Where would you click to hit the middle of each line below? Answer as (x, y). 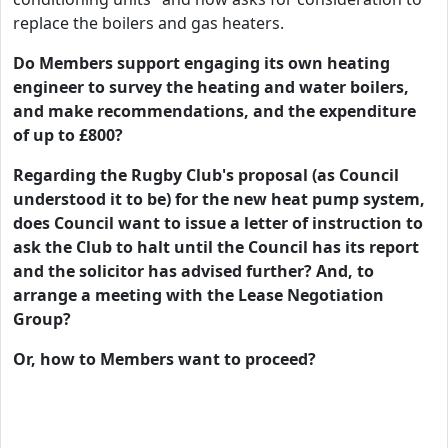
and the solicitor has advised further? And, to (193, 271)
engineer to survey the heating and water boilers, (211, 87)
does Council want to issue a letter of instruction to (218, 223)
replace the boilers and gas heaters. (150, 23)
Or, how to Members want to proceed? (164, 359)
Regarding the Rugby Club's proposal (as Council (206, 175)
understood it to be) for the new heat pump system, (219, 199)
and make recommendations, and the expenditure (214, 111)
